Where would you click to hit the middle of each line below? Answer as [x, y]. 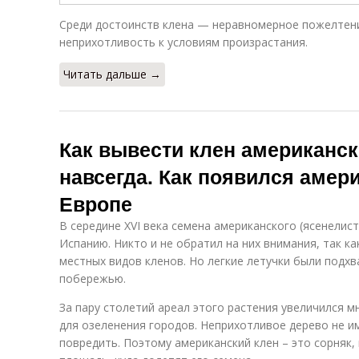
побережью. [93, 278]
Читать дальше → [112, 74]
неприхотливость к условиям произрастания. [184, 42]
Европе [96, 204]
